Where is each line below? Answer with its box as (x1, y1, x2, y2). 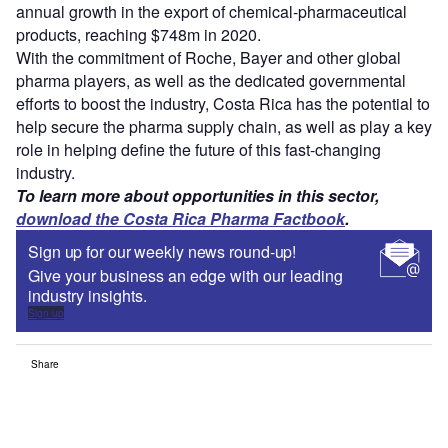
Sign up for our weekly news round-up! (28, 240, 297, 264)
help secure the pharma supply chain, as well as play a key (16, 115, 432, 139)
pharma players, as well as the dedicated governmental (16, 69, 406, 93)
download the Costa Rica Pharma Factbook (16, 207, 345, 231)
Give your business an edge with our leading (28, 264, 343, 288)
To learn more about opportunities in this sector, (16, 184, 379, 208)
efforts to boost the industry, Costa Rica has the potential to (16, 92, 430, 116)
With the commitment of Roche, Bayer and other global (16, 46, 401, 70)
